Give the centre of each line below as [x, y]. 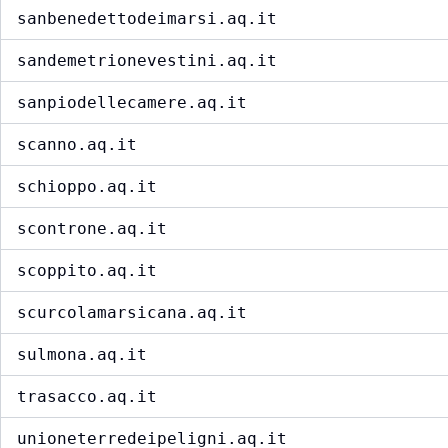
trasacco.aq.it [87, 397]
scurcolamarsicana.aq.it [132, 313]
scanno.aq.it [77, 145]
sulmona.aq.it [82, 355]
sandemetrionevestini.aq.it [147, 61]
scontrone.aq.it [92, 229]
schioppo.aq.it [87, 187]
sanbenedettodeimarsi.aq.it [147, 19]
